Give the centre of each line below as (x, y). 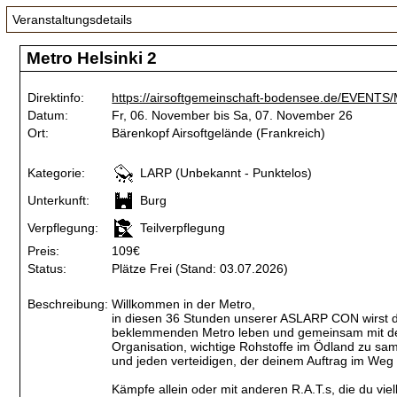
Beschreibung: (68, 304)
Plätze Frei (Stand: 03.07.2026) (200, 269)
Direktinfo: (56, 98)
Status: (47, 269)
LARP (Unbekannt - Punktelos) (226, 173)
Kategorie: (57, 173)
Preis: (44, 251)
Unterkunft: (59, 201)
